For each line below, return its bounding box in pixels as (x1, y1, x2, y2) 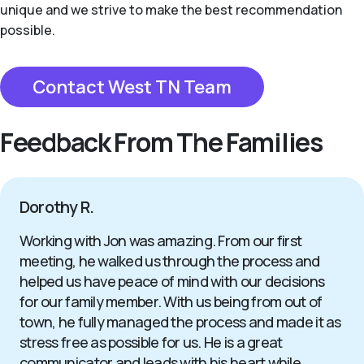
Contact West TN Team (32, 74, 232, 99)
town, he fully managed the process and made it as (19, 311, 341, 331)
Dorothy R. (19, 195, 93, 218)
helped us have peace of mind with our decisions (19, 271, 325, 291)
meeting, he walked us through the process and (19, 250, 320, 271)
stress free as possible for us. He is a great (19, 331, 283, 352)
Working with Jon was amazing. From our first (19, 230, 302, 250)
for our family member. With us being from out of (19, 291, 323, 311)
